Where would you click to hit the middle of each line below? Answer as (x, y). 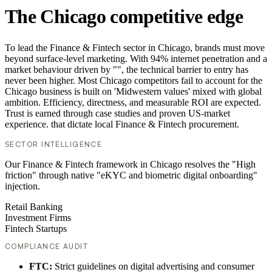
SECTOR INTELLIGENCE (54, 144)
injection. (22, 186)
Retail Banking (34, 207)
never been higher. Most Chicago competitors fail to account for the (134, 81)
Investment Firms (38, 218)
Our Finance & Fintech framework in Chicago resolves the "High (130, 165)
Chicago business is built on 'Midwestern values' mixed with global (133, 92)
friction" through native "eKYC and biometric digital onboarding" (131, 175)
